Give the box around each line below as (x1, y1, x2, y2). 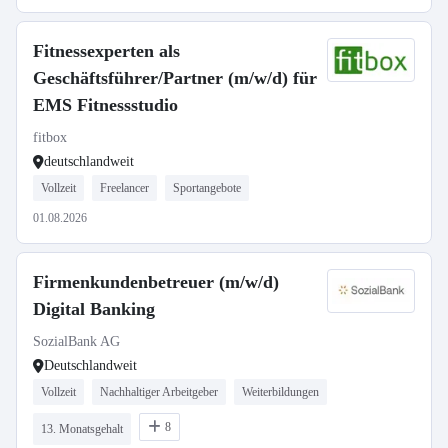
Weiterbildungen (242, 385, 319, 399)
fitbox (33, 130, 67, 145)
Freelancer (100, 181, 149, 195)
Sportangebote (173, 181, 241, 195)
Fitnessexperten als (33, 41, 180, 61)
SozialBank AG (33, 334, 120, 349)
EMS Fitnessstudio (33, 95, 178, 115)
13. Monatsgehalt (41, 422, 123, 436)
